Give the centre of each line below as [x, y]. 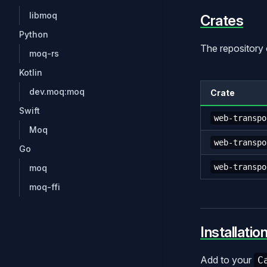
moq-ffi [45, 187]
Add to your [227, 260]
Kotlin [31, 72]
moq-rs [44, 53]
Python [34, 34]
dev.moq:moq [57, 91]
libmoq [43, 15]
